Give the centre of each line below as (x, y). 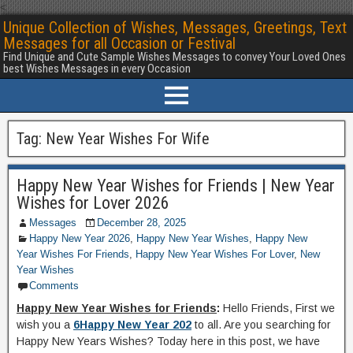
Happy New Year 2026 (80, 238)
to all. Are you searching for (261, 325)
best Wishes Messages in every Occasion (97, 69)
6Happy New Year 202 (132, 325)
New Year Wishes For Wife (128, 139)
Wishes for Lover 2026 (93, 203)
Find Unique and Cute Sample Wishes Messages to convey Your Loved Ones (175, 57)
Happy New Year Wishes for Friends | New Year (176, 186)
